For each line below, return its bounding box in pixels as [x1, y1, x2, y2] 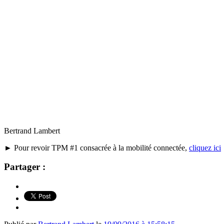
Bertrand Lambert [4, 126, 60, 135]
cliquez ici [189, 143, 221, 152]
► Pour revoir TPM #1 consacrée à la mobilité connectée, [4, 143, 189, 152]
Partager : [4, 161, 45, 172]
